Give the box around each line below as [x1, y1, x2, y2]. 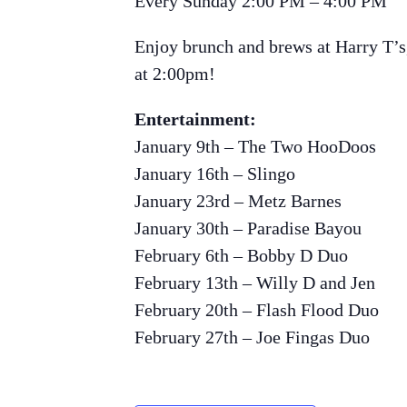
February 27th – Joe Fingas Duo [134, 327, 370, 348]
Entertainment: [134, 109, 256, 130]
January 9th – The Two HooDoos [134, 136, 376, 157]
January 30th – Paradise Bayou [134, 218, 362, 239]
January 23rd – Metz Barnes [134, 191, 342, 212]
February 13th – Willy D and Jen [134, 273, 375, 293]
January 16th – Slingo [134, 164, 295, 184]
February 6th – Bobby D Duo [134, 245, 348, 266]
